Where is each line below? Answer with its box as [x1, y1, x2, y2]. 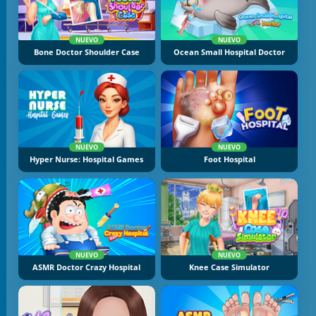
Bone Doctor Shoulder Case [33, 47, 140, 57]
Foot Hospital [203, 154, 255, 165]
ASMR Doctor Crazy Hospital [32, 262, 141, 272]
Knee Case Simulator [189, 262, 270, 272]
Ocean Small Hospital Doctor [174, 47, 286, 57]
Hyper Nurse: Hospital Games [30, 154, 144, 165]
